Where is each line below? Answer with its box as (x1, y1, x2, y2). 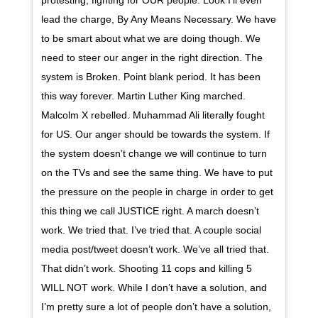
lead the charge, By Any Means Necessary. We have (40, 13, 276, 26)
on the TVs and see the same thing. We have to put (40, 167, 273, 179)
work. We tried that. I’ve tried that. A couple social (40, 224, 261, 236)
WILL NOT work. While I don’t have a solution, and (40, 282, 267, 294)
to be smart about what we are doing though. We (40, 33, 261, 45)
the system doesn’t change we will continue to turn (40, 148, 267, 160)
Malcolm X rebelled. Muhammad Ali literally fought (40, 109, 265, 121)
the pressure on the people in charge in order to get (40, 186, 273, 198)
